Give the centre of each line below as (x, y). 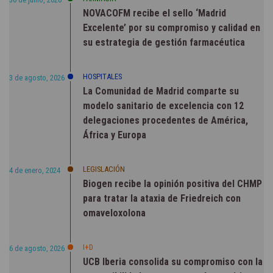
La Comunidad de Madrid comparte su (161, 91)
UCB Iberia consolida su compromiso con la (173, 261)
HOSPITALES (102, 76)
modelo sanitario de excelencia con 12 (163, 105)
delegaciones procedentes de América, (165, 120)
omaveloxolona (114, 213)
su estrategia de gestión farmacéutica (164, 42)
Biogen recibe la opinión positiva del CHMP (172, 183)
